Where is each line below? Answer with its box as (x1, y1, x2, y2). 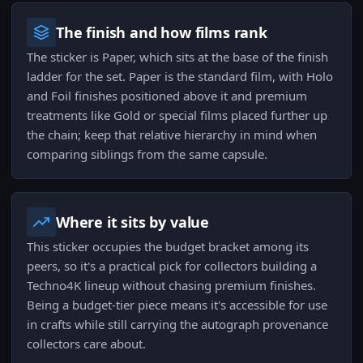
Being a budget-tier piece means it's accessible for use (27, 297, 327, 314)
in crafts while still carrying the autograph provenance (27, 316, 328, 333)
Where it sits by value (56, 212, 210, 233)
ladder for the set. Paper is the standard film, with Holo (27, 68, 333, 85)
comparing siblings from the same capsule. (27, 146, 267, 163)
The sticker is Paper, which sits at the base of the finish (27, 49, 328, 66)
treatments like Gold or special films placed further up (27, 107, 327, 124)
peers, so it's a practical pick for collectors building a (27, 258, 317, 275)
